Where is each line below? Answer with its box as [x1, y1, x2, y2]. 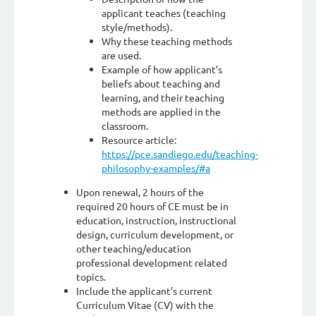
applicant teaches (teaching [102, 6, 226, 19]
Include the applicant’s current [76, 284, 212, 297]
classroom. [102, 119, 148, 132]
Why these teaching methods [102, 35, 232, 47]
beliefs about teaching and [102, 77, 220, 90]
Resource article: [102, 133, 176, 146]
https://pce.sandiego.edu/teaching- [102, 147, 258, 160]
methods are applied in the [102, 105, 221, 118]
